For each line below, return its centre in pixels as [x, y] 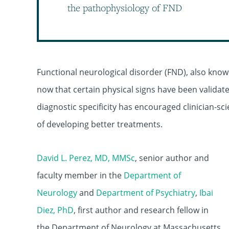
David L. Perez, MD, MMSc [86, 158]
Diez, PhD [55, 210]
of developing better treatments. [100, 124]
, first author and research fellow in [141, 210]
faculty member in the [80, 175]
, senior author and [172, 158]
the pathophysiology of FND [125, 8]
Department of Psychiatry [146, 193]
